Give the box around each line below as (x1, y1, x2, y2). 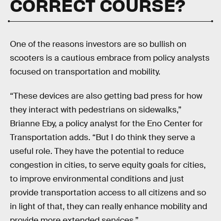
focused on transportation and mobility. (10, 66, 160, 77)
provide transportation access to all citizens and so (10, 187, 206, 198)
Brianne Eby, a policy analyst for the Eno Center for (10, 118, 203, 129)
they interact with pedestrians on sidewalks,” (10, 105, 182, 115)
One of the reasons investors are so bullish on (10, 38, 186, 49)
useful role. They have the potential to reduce (10, 146, 184, 157)
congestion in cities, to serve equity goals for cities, (10, 160, 206, 171)
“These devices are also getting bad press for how (10, 91, 202, 102)
